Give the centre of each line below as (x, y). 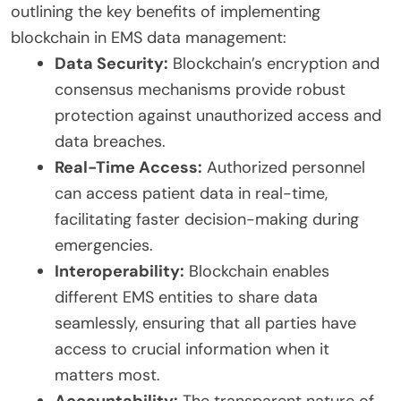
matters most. (107, 375)
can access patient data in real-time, (191, 193)
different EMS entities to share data (186, 297)
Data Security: (111, 63)
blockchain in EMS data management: (149, 37)
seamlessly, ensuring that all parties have (205, 323)
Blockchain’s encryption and (274, 63)
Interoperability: (119, 271)
